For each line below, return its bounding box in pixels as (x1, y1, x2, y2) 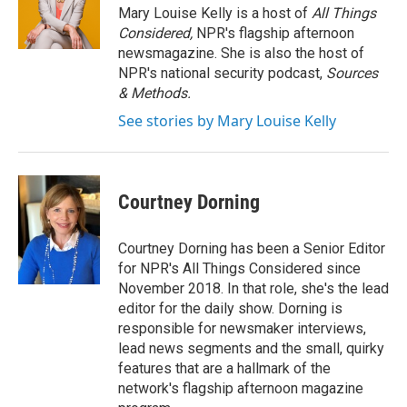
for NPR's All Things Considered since (118, 260, 361, 277)
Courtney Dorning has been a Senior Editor (118, 240, 385, 257)
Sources (326, 65, 378, 82)
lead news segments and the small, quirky (118, 340, 384, 357)
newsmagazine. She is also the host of (118, 45, 364, 62)
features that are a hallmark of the (118, 360, 331, 377)
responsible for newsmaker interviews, (118, 320, 366, 337)
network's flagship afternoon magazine (118, 380, 363, 397)
